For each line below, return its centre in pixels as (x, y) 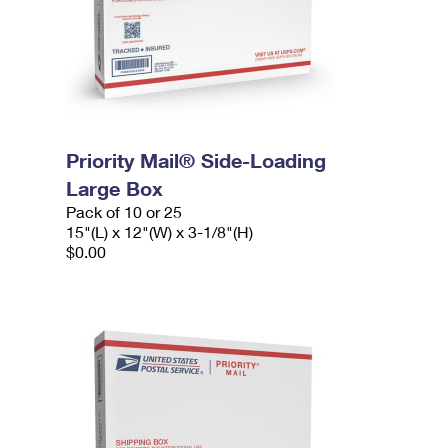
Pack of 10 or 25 (124, 211)
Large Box (115, 188)
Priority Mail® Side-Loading (196, 160)
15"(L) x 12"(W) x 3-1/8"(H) (160, 231)
